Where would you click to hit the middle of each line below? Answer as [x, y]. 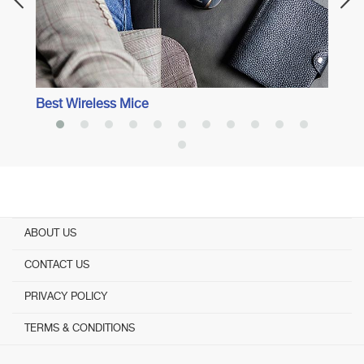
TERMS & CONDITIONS [80, 329]
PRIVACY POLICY [66, 297]
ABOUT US [50, 234]
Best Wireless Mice [93, 105]
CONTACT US [57, 265]
